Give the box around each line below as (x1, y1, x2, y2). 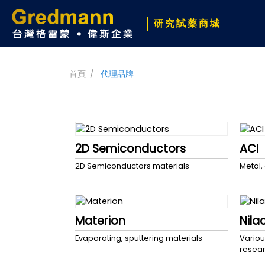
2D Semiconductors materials (75, 160, 189, 171)
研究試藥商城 (154, 17, 221, 31)
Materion (75, 213, 125, 230)
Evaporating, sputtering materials (75, 233, 202, 244)
